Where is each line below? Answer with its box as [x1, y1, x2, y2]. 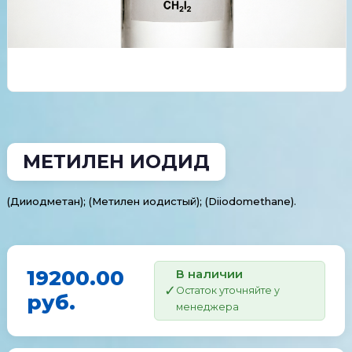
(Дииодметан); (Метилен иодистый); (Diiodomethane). [6, 195, 296, 207]
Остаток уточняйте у [175, 284, 280, 296]
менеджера [175, 301, 239, 313]
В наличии [175, 266, 243, 281]
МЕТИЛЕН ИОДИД [22, 150, 210, 173]
